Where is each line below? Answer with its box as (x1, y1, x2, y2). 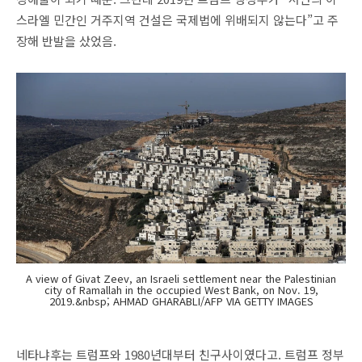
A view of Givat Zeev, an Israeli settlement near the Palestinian (26, 270, 336, 286)
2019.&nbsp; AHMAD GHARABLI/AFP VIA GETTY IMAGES (48, 293, 314, 309)
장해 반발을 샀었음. (16, 32, 120, 49)
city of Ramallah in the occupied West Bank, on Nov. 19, (44, 281, 318, 297)
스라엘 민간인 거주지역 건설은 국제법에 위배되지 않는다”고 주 (16, 11, 339, 28)
